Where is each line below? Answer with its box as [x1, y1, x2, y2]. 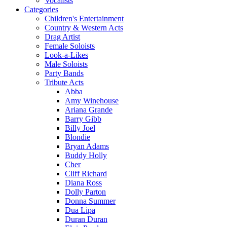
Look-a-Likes [45, 51, 88, 59]
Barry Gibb [65, 115, 101, 123]
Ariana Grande [65, 105, 112, 114]
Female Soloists [45, 42, 95, 50]
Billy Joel [65, 124, 95, 132]
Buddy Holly [65, 151, 107, 160]
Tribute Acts [45, 78, 84, 87]
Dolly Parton [65, 187, 106, 196]
